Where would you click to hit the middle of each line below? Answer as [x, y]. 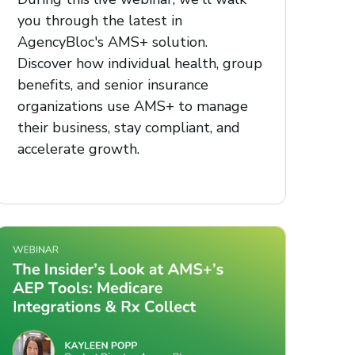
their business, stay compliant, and [129, 127]
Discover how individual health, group [140, 63]
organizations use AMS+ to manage [133, 106]
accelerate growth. [79, 149]
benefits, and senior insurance [113, 84]
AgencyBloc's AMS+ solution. [113, 42]
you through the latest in [100, 20]
